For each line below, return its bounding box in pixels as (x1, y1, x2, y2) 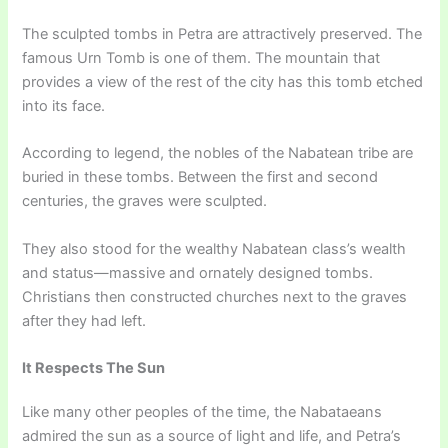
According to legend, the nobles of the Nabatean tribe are (22, 144, 414, 163)
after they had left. (22, 311, 147, 330)
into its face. (22, 96, 106, 115)
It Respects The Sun (22, 358, 166, 377)
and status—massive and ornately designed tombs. (22, 263, 374, 282)
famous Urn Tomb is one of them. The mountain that (22, 48, 381, 67)
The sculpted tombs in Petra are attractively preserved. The (22, 24, 423, 43)
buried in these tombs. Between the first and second (22, 168, 379, 187)
